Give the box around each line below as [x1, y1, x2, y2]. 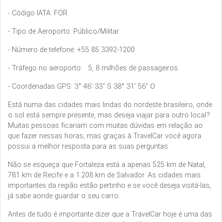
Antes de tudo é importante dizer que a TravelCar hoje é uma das [8, 210, 212, 219]
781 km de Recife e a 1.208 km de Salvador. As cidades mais [8, 170, 201, 179]
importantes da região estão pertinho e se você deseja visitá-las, [8, 181, 211, 190]
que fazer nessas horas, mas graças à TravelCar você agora [8, 131, 201, 140]
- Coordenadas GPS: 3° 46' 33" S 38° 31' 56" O [8, 82, 155, 91]
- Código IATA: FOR [8, 8, 67, 17]
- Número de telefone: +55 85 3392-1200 [8, 45, 135, 54]
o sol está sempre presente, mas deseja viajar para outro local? [8, 111, 210, 119]
